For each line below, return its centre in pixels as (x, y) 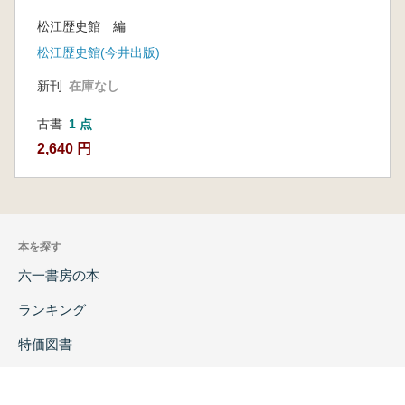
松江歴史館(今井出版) (99, 52)
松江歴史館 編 (81, 26)
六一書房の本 (59, 275)
